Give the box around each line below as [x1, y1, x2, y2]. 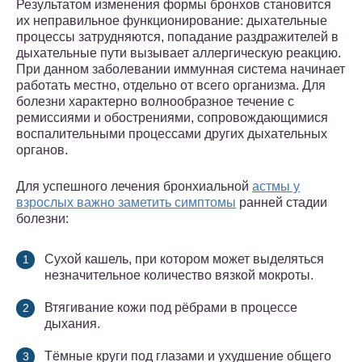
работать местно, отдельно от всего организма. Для [16, 78, 326, 93]
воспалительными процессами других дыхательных [16, 127, 327, 141]
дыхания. [44, 317, 100, 331]
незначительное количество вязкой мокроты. [44, 268, 314, 283]
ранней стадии [236, 196, 327, 210]
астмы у [252, 179, 300, 194]
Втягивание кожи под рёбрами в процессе [44, 301, 297, 315]
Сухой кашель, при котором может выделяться [44, 252, 324, 267]
